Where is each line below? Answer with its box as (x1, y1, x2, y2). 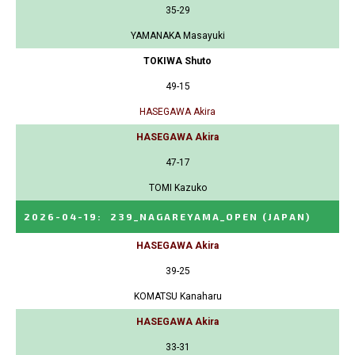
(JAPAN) (262, 210, 311, 222)
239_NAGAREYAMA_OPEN (110, 210, 258, 222)
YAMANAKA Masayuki (130, 29, 225, 41)
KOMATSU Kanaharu (133, 290, 222, 302)
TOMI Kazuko (148, 181, 207, 193)
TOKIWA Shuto (143, 55, 212, 67)
